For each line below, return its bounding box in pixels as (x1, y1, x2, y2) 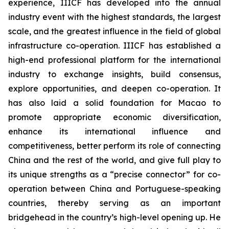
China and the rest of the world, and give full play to (8, 155, 221, 165)
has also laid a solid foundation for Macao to (8, 98, 221, 108)
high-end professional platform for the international (8, 55, 221, 65)
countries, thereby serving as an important (8, 198, 221, 208)
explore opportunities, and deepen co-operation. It (8, 83, 221, 94)
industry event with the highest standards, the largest (8, 12, 221, 22)
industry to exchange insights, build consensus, (8, 69, 221, 79)
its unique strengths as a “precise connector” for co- (8, 169, 221, 179)
